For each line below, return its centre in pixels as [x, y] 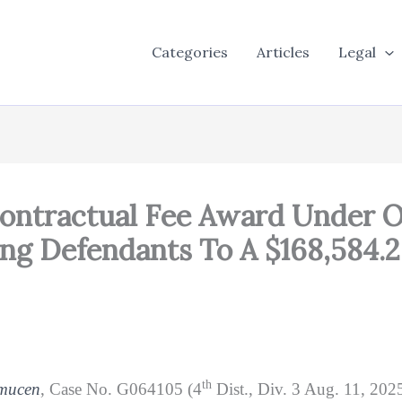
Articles [284, 52]
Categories [190, 52]
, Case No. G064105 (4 [121, 389]
